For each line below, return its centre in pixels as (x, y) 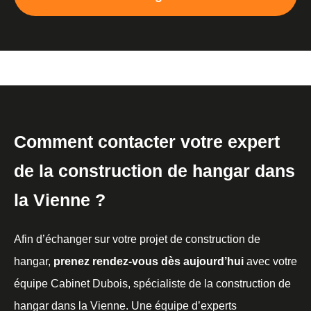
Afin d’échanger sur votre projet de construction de (137, 239)
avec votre (270, 262)
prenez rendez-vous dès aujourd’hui (149, 262)
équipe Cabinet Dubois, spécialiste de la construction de (152, 284)
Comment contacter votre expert (147, 142)
